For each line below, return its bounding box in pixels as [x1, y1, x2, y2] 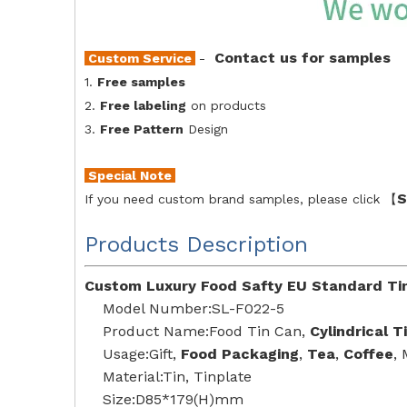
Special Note [84, 168, 175, 183]
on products [186, 98, 266, 113]
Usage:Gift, [103, 345, 181, 362]
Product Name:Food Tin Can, [103, 323, 310, 340]
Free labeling [100, 98, 186, 113]
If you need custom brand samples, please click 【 [84, 192, 397, 206]
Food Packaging [181, 345, 299, 362]
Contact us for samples [214, 49, 391, 66]
